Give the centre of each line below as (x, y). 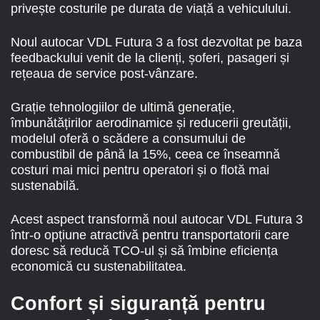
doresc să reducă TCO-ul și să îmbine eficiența (144, 251)
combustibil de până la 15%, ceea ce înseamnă (145, 155)
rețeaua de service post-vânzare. (104, 74)
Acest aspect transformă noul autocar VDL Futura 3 (157, 220)
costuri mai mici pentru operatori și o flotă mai (140, 170)
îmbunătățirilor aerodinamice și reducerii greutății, (151, 123)
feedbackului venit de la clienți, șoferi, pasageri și (150, 58)
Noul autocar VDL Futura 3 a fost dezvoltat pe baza (156, 42)
